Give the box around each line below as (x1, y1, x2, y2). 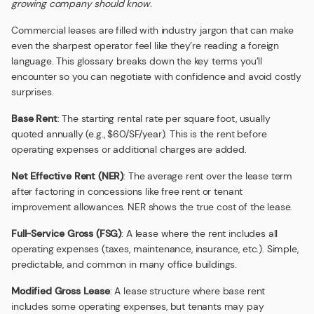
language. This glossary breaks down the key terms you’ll (11, 55, 263, 67)
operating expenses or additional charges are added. (11, 143, 247, 156)
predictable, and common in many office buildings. (11, 258, 238, 271)
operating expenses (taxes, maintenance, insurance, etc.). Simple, (11, 243, 299, 255)
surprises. (11, 86, 54, 98)
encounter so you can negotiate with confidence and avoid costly (11, 70, 301, 83)
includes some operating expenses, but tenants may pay (11, 300, 264, 313)
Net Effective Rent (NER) (11, 170, 124, 182)
